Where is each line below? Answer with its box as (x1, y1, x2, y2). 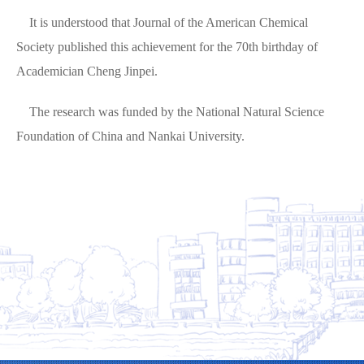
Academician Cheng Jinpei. (16, 64, 161, 78)
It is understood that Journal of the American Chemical (16, 15, 308, 29)
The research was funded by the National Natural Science (16, 105, 324, 119)
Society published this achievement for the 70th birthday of (16, 40, 318, 54)
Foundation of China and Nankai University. (16, 129, 248, 143)
